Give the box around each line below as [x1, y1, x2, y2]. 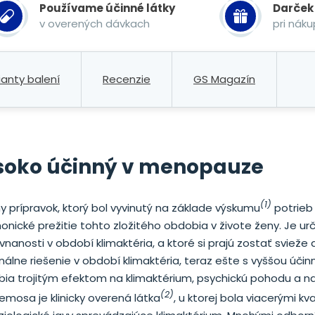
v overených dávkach [39, 16, 150, 31]
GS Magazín [193, 72, 255, 86]
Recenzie [103, 72, 150, 86]
